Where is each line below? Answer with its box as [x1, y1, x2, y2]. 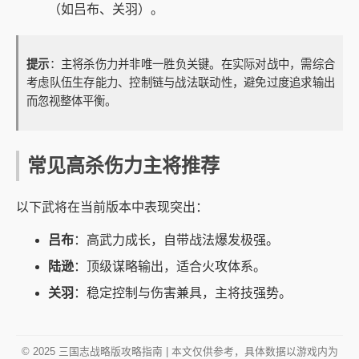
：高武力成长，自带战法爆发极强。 [74, 232, 279, 247]
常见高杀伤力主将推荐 [27, 154, 220, 176]
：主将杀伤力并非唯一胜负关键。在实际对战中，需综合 [49, 57, 336, 71]
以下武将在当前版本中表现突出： [16, 200, 208, 214]
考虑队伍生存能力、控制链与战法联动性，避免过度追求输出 [26, 75, 335, 89]
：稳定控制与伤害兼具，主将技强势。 [74, 285, 292, 300]
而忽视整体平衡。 [26, 94, 116, 107]
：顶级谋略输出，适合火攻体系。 [74, 259, 266, 273]
